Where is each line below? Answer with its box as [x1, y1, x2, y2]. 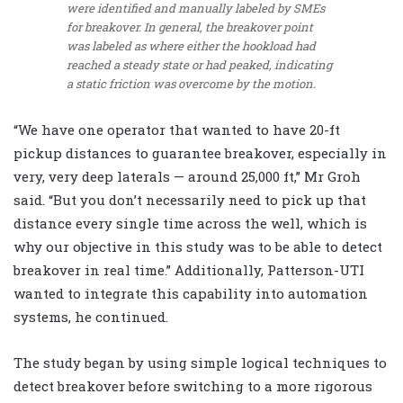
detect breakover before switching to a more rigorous [13, 376, 372, 395]
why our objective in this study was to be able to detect [13, 237, 382, 255]
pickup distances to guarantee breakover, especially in [13, 143, 387, 162]
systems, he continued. [13, 307, 168, 326]
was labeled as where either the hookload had [67, 38, 316, 55]
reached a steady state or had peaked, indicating [67, 57, 332, 74]
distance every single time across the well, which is [13, 213, 367, 232]
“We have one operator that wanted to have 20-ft [13, 120, 340, 139]
